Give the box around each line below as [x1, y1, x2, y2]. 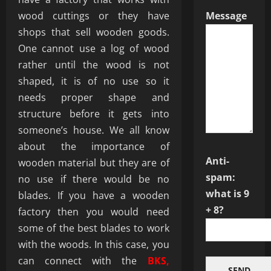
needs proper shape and [18, 91, 169, 104]
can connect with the [18, 254, 148, 267]
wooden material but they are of [18, 156, 169, 169]
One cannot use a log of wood [18, 42, 169, 55]
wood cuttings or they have [18, 9, 169, 22]
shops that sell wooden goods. [18, 25, 169, 39]
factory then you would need [18, 205, 169, 218]
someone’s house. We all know [18, 123, 169, 137]
